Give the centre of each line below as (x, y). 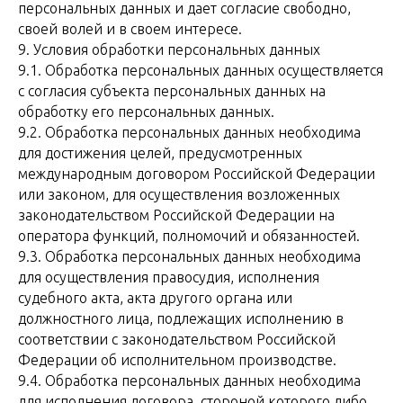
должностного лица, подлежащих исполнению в (181, 318)
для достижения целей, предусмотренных (160, 153)
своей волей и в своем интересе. (130, 29)
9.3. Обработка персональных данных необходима (189, 256)
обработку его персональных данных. (146, 112)
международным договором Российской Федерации (197, 174)
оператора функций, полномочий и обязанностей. (189, 236)
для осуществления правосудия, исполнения (169, 277)
